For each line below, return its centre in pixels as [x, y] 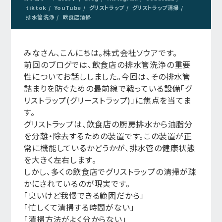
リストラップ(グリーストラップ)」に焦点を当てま [108, 100]
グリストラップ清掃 [155, 7]
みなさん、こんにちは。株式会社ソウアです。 [101, 53]
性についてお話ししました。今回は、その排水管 [107, 76]
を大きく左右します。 [60, 160]
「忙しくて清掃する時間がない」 [79, 207]
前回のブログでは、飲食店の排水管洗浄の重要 [108, 64]
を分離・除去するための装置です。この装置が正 [108, 136]
